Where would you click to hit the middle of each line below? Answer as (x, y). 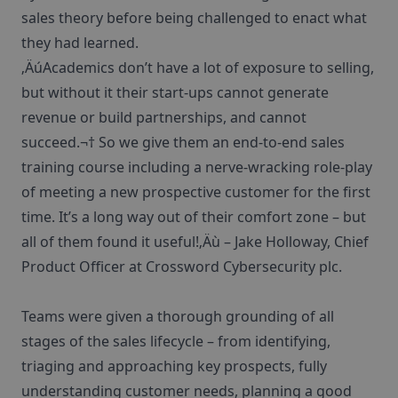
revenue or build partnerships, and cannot (164, 117)
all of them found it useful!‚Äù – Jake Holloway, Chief (195, 242)
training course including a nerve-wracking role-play (197, 167)
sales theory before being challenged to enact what (194, 18)
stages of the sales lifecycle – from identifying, (176, 341)
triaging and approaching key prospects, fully (174, 366)
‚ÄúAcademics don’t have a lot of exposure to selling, (198, 68)
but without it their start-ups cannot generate (175, 92)
